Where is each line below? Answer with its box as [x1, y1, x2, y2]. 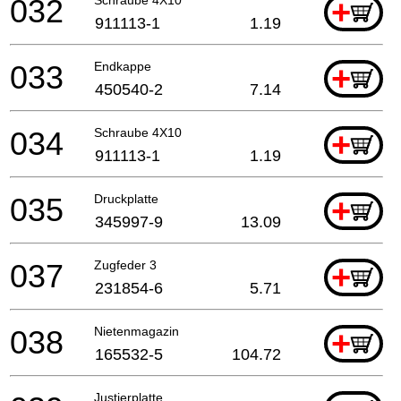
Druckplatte [94, 191, 158, 206]
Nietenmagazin [94, 323, 179, 338]
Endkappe [94, 58, 151, 73]
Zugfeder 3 [94, 257, 157, 272]
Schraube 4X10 [94, 124, 182, 140]
